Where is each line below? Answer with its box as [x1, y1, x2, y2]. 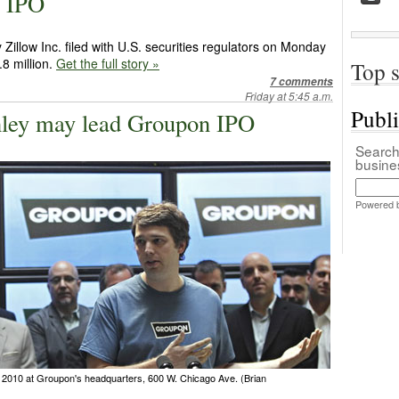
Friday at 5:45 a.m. [245, 88, 333, 103]
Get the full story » [56, 54, 159, 72]
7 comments [270, 74, 333, 89]
